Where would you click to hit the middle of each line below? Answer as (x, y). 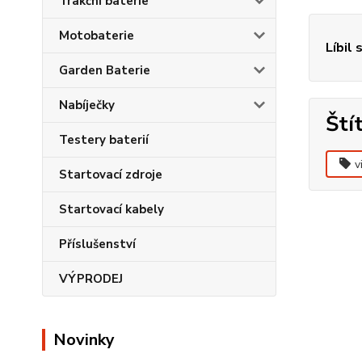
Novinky (84, 340)
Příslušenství (97, 244)
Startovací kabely (112, 209)
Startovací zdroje (111, 175)
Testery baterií (104, 140)
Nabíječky (87, 105)
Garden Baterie (105, 70)
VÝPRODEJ (91, 279)
